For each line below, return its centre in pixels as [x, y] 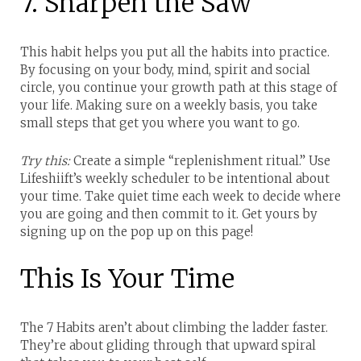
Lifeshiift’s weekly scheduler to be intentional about [175, 178]
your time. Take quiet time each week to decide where [180, 196]
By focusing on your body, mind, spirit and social [165, 69]
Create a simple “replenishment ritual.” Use [200, 160]
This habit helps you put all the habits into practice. [175, 52]
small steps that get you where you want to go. [160, 122]
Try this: [45, 160]
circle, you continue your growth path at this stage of [178, 87]
